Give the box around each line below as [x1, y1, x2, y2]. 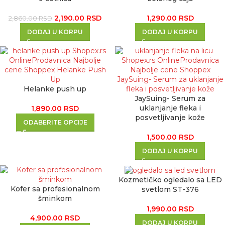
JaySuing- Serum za [135, 94, 205, 103]
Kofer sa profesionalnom [10, 184, 100, 193]
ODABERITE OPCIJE [23, 119, 87, 126]
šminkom [38, 194, 72, 203]
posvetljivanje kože [135, 113, 205, 122]
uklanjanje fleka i [139, 103, 201, 113]
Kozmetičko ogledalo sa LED [118, 175, 222, 184]
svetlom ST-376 [141, 184, 199, 194]
